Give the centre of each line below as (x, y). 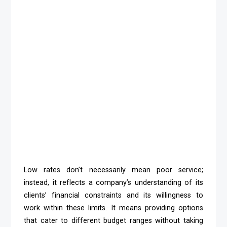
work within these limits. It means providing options (113, 208)
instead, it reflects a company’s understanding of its (113, 183)
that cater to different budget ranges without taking (113, 221)
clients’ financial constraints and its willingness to (113, 196)
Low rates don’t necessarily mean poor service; (113, 170)
